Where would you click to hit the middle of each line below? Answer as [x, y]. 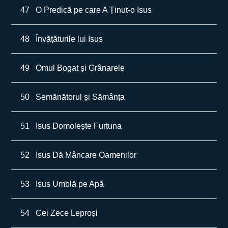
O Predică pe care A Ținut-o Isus [94, 10]
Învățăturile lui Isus [69, 39]
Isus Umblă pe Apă [70, 184]
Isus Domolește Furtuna [79, 126]
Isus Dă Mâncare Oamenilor [86, 155]
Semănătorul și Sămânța [80, 97]
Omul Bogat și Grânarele [80, 68]
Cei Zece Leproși [67, 213]
